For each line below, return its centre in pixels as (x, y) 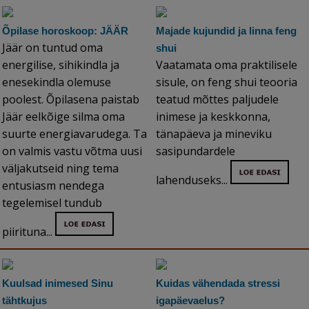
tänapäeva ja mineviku (214, 134)
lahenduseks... (193, 180)
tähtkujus (24, 301)
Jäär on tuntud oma (52, 48)
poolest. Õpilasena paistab (71, 100)
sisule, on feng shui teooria (227, 82)
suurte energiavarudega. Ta (74, 134)
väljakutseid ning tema (60, 169)
